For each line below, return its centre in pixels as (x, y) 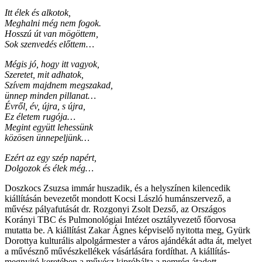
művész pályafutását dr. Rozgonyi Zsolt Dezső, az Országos (115, 209)
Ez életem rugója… (40, 116)
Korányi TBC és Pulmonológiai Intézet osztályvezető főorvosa (120, 219)
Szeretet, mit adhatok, (44, 74)
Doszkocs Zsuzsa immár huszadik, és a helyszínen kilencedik (118, 188)
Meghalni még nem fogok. (53, 23)
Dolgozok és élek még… (49, 168)
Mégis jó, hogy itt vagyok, (52, 64)
